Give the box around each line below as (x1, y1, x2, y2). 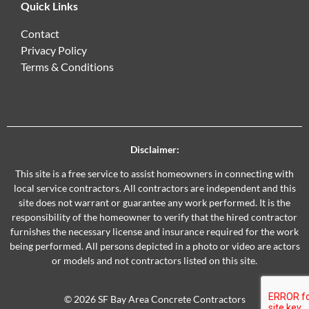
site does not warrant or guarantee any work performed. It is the (19, 197, 290, 209)
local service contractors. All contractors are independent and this (13, 182, 296, 195)
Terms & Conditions (21, 60, 114, 74)
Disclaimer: (130, 143, 179, 156)
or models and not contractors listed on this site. (52, 255, 257, 267)
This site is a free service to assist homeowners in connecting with (15, 168, 294, 180)
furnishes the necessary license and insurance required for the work (10, 226, 299, 238)
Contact (21, 27, 59, 41)
